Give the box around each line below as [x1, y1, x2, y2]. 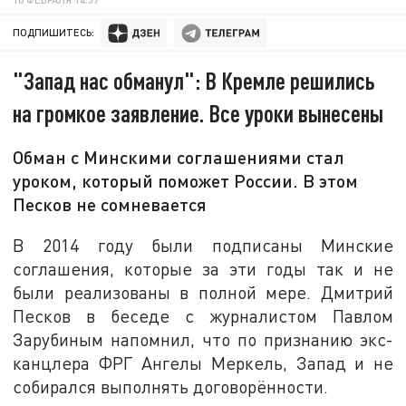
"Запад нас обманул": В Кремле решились [13, 66, 376, 95]
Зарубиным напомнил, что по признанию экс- [13, 328, 393, 350]
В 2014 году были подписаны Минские [13, 234, 393, 256]
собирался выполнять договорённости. [13, 375, 329, 397]
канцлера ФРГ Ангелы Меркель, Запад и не [13, 352, 393, 373]
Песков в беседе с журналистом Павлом [13, 304, 393, 326]
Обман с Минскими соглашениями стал [13, 146, 345, 169]
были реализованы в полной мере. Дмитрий [13, 281, 393, 303]
